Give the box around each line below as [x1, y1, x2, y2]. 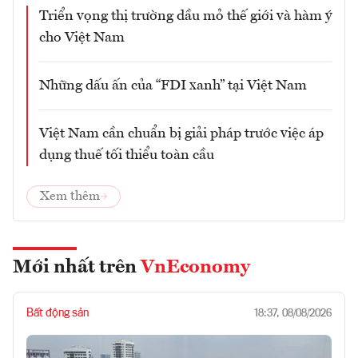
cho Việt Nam [39, 30, 125, 46]
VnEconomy [141, 258, 250, 278]
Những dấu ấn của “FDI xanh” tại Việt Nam [39, 78, 307, 93]
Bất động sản [26, 308, 89, 320]
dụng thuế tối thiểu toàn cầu [39, 148, 214, 163]
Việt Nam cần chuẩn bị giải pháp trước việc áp [39, 126, 324, 141]
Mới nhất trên [13, 258, 141, 278]
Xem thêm [40, 190, 100, 204]
